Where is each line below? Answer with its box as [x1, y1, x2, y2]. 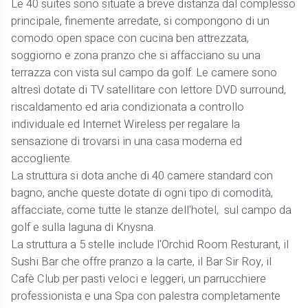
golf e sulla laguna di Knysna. [11, 219, 156, 236]
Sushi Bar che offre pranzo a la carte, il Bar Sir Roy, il [11, 253, 272, 270]
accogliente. [11, 150, 73, 167]
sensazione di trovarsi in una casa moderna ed [11, 133, 243, 150]
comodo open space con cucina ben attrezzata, [11, 30, 250, 47]
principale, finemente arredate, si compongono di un [11, 12, 270, 30]
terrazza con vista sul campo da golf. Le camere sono [11, 64, 278, 81]
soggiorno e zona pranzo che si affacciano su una [11, 47, 261, 64]
